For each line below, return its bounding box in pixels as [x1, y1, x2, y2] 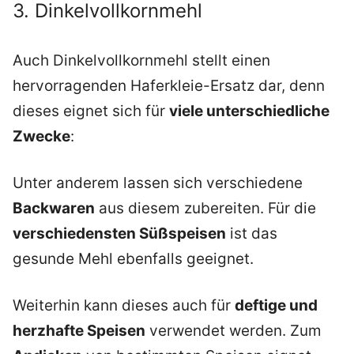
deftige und [235, 296, 318, 314]
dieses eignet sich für [13, 102, 169, 121]
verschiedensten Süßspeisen [13, 224, 226, 243]
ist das [226, 224, 277, 243]
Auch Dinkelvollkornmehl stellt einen [13, 51, 270, 70]
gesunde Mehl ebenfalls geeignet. [13, 250, 254, 269]
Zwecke [13, 127, 70, 146]
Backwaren [13, 199, 95, 218]
